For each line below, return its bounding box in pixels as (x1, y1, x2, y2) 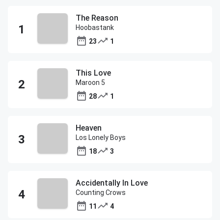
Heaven (76, 123, 102, 133)
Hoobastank (76, 24, 114, 31)
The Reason (76, 13, 118, 23)
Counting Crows (76, 189, 126, 196)
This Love (76, 68, 111, 78)
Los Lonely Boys (76, 134, 126, 141)
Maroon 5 (76, 79, 105, 86)
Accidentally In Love (76, 178, 148, 188)
